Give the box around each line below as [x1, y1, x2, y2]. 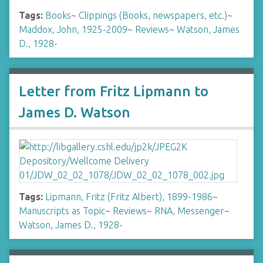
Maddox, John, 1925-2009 [19, 24, 127, 35]
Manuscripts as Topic [19, 205, 105, 216]
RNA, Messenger [154, 205, 224, 216]
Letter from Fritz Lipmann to [19, 83, 208, 99]
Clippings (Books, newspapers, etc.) [79, 10, 227, 21]
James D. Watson [19, 104, 130, 120]
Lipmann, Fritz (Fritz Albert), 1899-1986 [45, 191, 213, 202]
